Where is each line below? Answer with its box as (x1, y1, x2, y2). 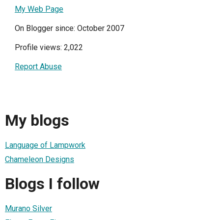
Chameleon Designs (5, 154, 74, 164)
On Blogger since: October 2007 (15, 24, 124, 33)
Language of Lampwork (5, 140, 85, 150)
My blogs (5, 111, 69, 130)
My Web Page (15, 4, 63, 14)
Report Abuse (15, 62, 62, 71)
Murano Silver (5, 203, 52, 213)
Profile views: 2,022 (15, 43, 83, 52)
